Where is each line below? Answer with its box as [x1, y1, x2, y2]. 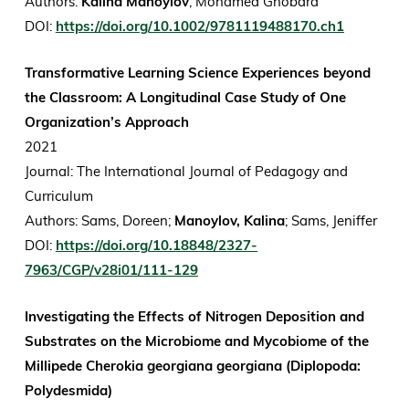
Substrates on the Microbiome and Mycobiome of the [24, 332, 369, 351]
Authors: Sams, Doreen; [24, 212, 171, 230]
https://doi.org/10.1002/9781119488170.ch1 [55, 17, 344, 36]
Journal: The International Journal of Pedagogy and [24, 163, 348, 181]
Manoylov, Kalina [170, 212, 285, 230]
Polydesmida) [24, 382, 112, 400]
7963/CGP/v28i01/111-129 [24, 261, 198, 279]
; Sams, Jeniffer [284, 212, 381, 230]
